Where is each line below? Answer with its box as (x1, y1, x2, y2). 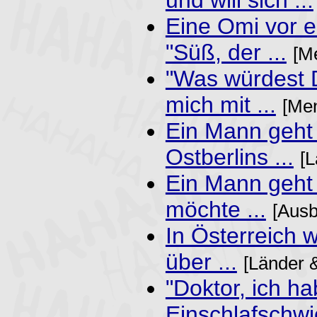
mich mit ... (165, 91, 276, 117)
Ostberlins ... (165, 144, 294, 170)
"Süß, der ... (165, 39, 287, 65)
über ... (165, 248, 237, 275)
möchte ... (165, 196, 266, 222)
